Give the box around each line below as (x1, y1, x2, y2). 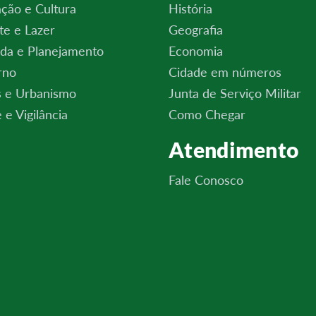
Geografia (169, 22, 223, 37)
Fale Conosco (169, 172, 243, 188)
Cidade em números (169, 64, 281, 80)
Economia (169, 43, 223, 59)
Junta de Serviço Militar (169, 85, 301, 101)
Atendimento (169, 137, 299, 162)
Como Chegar (169, 107, 245, 122)
